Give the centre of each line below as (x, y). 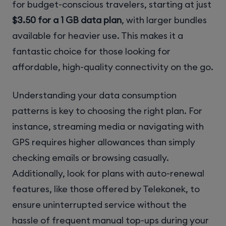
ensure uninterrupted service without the (99, 205)
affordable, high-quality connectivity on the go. (113, 67)
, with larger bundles (164, 20)
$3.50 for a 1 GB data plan (67, 20)
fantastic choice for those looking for (91, 51)
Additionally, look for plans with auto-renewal (108, 174)
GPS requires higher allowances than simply (104, 142)
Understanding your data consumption (94, 95)
